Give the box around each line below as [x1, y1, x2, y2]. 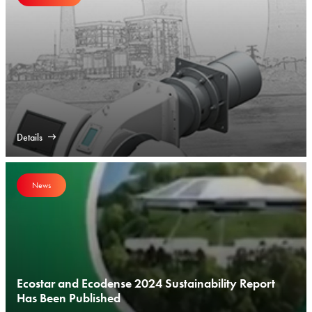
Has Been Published [17, 290, 120, 306]
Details [17, 131, 42, 143]
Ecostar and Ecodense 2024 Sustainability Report [17, 275, 275, 291]
